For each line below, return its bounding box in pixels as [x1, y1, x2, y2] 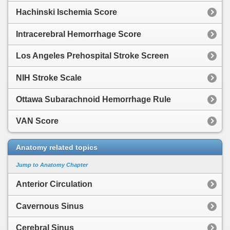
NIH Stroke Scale [16, 73, 82, 82]
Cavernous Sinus [16, 201, 84, 210]
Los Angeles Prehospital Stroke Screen [16, 51, 169, 61]
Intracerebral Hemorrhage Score [16, 29, 141, 39]
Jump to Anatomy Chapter [16, 161, 88, 168]
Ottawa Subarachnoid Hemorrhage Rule [16, 94, 171, 104]
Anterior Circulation [16, 180, 92, 189]
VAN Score [16, 117, 59, 126]
